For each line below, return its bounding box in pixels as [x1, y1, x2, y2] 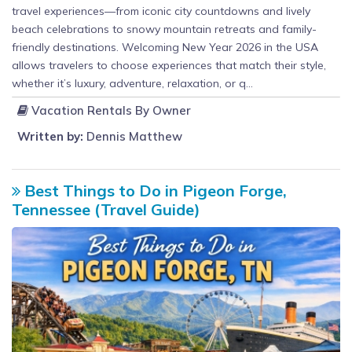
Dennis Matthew [83, 128, 182, 144]
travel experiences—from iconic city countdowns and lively [12, 3, 310, 18]
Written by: [17, 128, 83, 144]
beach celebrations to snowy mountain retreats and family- [12, 21, 317, 36]
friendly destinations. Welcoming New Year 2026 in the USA [12, 39, 318, 54]
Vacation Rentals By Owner [28, 102, 191, 118]
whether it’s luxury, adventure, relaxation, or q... [12, 75, 253, 90]
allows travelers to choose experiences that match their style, [12, 57, 326, 72]
